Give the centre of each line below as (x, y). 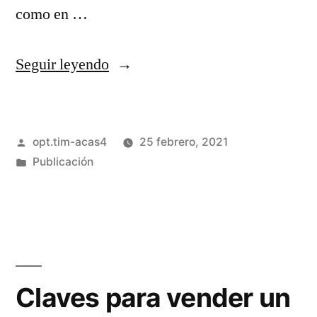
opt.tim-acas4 (69, 142)
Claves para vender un (153, 298)
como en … (52, 15)
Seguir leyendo (62, 65)
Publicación (63, 162)
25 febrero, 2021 (183, 142)
